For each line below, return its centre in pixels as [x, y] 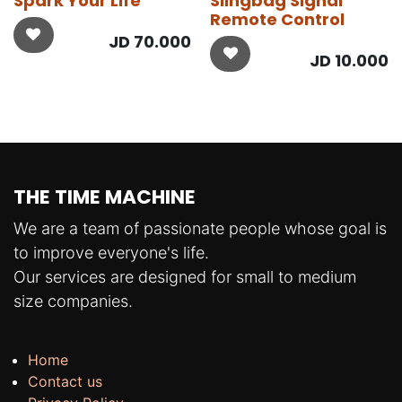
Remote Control [278, 19]
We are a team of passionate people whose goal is [200, 228]
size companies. [73, 301]
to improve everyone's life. [111, 252]
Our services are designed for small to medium [185, 276]
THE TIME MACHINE [105, 197]
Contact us [65, 381]
